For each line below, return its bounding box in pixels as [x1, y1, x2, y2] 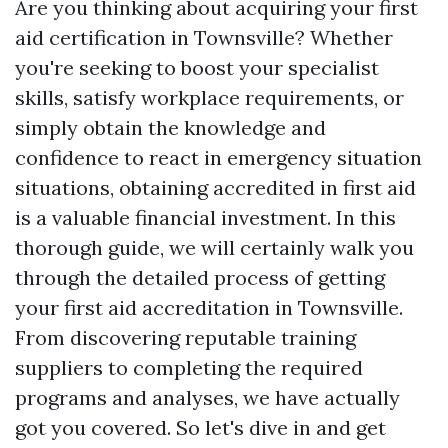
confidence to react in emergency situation [15, 145, 422, 170]
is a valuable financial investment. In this [15, 205, 396, 230]
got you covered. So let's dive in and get [15, 415, 386, 440]
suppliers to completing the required [15, 355, 363, 380]
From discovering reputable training [15, 325, 356, 350]
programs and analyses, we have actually [15, 385, 400, 410]
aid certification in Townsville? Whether [15, 25, 393, 50]
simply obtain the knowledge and [15, 115, 326, 140]
